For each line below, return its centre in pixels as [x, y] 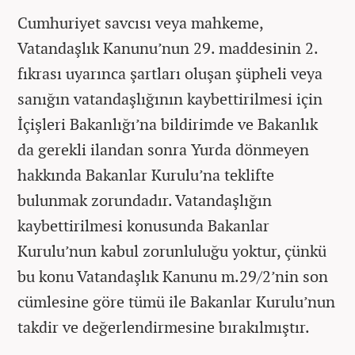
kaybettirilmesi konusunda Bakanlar [143, 225]
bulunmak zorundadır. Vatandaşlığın [145, 200]
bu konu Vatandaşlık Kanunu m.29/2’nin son [173, 276]
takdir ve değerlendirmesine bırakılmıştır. [164, 327]
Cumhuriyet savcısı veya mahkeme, [140, 23]
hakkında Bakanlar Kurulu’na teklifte [146, 175]
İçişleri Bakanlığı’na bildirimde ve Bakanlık [168, 124]
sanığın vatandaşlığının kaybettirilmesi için [170, 99]
